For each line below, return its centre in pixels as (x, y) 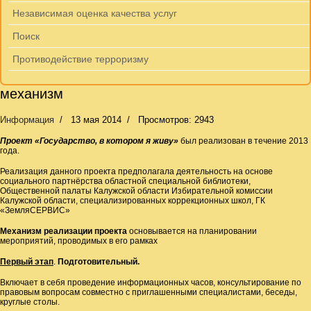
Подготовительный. (99, 262)
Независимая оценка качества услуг (95, 13)
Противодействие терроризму (81, 59)
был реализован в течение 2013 (243, 141)
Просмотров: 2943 (176, 120)
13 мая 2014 (96, 120)
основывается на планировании (192, 231)
